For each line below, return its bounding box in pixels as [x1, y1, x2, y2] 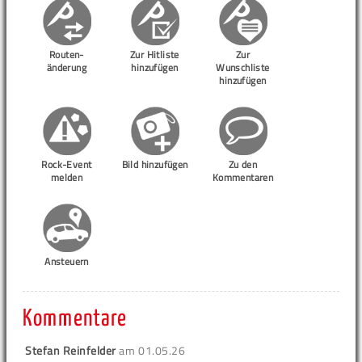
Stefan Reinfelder [25, 342, 116, 360]
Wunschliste [216, 60, 270, 76]
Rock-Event [41, 157, 92, 173]
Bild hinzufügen [121, 157, 188, 173]
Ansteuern [44, 254, 89, 270]
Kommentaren [212, 170, 274, 186]
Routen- [49, 47, 84, 63]
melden [50, 170, 83, 186]
